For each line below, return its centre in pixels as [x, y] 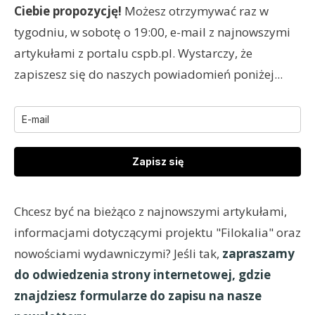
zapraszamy [258, 253]
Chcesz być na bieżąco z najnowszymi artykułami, [150, 211]
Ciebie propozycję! [68, 11]
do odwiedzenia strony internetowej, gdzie [142, 274]
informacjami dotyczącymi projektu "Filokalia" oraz [157, 232]
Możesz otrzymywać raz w [195, 11]
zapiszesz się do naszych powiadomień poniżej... [148, 74]
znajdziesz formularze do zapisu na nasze [138, 295]
